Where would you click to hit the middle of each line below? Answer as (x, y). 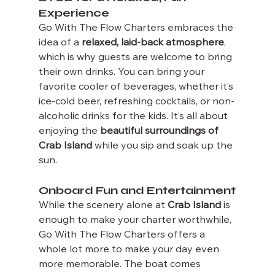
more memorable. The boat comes (121, 264)
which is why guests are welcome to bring (136, 57)
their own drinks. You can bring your (122, 72)
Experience (74, 13)
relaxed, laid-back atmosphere (153, 43)
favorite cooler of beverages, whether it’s (137, 87)
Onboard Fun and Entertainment (137, 190)
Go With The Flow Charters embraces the (137, 28)
